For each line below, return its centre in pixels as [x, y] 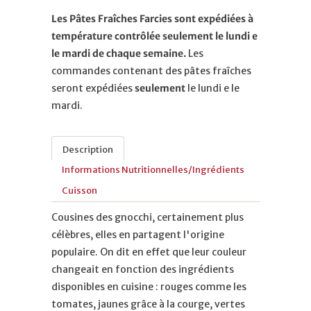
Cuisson [79, 190]
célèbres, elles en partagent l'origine [138, 234]
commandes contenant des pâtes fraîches [151, 70]
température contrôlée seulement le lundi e [154, 36]
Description [88, 149]
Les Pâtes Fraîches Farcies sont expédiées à [152, 18]
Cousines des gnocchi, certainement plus [148, 217]
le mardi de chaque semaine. [120, 53]
